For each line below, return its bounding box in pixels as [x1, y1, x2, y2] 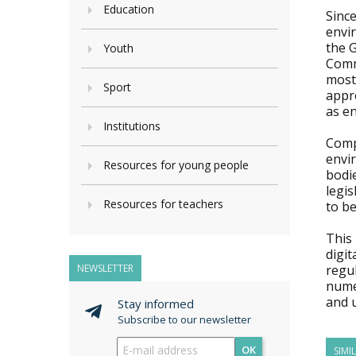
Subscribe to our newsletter [118, 312, 251, 327]
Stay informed [118, 296, 194, 311]
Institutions [103, 118, 161, 133]
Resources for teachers [103, 196, 223, 211]
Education [103, 2, 154, 17]
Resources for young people [103, 157, 249, 172]
